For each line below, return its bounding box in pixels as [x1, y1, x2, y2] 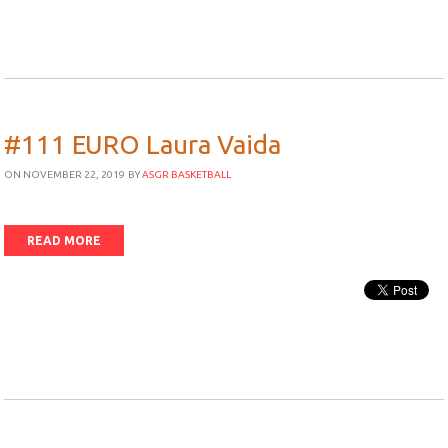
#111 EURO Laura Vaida [4, 130, 282, 159]
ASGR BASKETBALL [142, 169, 232, 180]
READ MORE [27, 234, 102, 247]
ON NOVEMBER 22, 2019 [4, 169, 126, 180]
